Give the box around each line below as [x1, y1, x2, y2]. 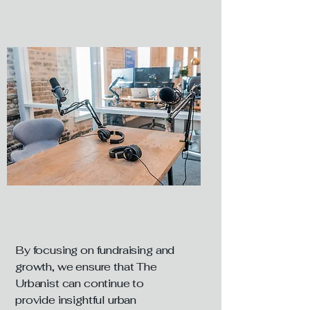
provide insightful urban [15, 293, 137, 307]
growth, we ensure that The [15, 259, 157, 274]
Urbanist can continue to [15, 276, 145, 291]
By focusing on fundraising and [15, 243, 175, 257]
